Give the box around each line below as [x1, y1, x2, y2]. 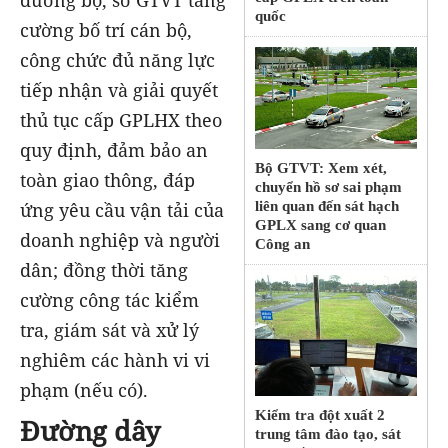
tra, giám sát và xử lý [20, 318, 199, 343]
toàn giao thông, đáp [20, 168, 195, 193]
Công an [255, 235, 311, 252]
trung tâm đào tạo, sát [255, 425, 402, 442]
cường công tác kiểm [20, 288, 199, 313]
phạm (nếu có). [20, 378, 148, 403]
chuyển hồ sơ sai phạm [255, 178, 403, 195]
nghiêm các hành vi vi [20, 348, 210, 373]
